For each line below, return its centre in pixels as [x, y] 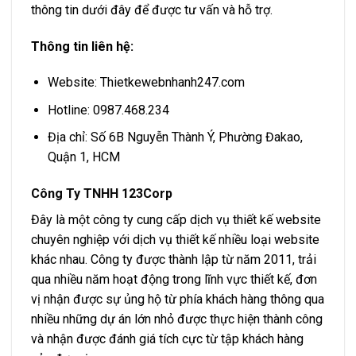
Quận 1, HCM [83, 157]
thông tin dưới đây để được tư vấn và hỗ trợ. [152, 10]
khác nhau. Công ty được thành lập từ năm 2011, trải [174, 260]
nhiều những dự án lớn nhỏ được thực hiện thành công [177, 319]
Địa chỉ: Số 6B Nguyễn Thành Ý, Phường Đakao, [175, 137]
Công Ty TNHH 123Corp [102, 194]
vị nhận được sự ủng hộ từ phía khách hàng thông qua [178, 300]
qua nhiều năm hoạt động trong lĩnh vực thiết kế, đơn [174, 280]
